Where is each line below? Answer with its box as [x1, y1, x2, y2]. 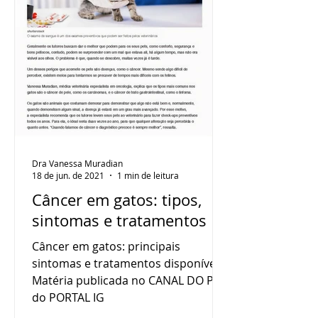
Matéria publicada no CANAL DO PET [32, 273, 226, 288]
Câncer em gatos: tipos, [32, 190, 202, 210]
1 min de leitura [117, 170, 179, 181]
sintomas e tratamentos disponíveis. [32, 256, 227, 271]
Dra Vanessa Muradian [32, 157, 123, 169]
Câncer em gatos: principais [32, 238, 180, 254]
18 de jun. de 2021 [32, 170, 104, 181]
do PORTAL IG [32, 290, 104, 305]
